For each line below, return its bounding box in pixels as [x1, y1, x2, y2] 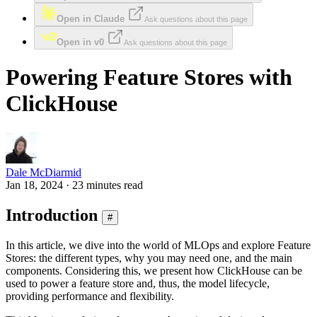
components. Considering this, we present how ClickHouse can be [6, 264, 302, 277]
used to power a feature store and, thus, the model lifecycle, [6, 277, 270, 289]
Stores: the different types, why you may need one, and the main [6, 251, 292, 264]
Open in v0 [57, 37, 104, 47]
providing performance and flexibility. [6, 289, 174, 302]
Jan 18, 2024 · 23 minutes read [6, 178, 143, 191]
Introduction [6, 205, 98, 224]
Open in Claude [57, 13, 125, 24]
